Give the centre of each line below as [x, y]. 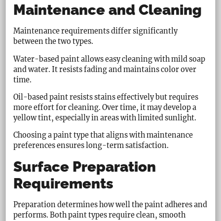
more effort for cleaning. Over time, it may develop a [105, 108]
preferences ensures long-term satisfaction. [91, 146]
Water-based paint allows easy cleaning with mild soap [110, 59]
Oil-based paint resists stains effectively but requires [106, 97]
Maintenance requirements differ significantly [96, 31]
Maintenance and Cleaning [108, 10]
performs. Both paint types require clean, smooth [100, 215]
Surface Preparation [85, 166]
